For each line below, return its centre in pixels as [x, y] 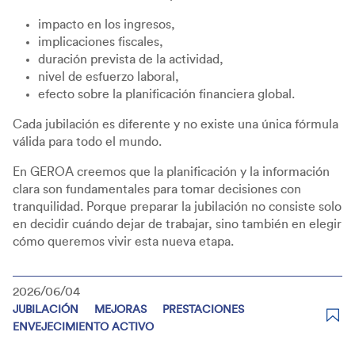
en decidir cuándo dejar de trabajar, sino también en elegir [177, 224]
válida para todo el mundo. [87, 141]
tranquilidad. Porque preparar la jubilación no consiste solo [177, 206]
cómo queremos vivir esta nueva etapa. [123, 241]
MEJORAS [120, 309]
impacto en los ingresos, [108, 24]
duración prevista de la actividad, [131, 59]
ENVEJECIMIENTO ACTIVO [83, 326]
